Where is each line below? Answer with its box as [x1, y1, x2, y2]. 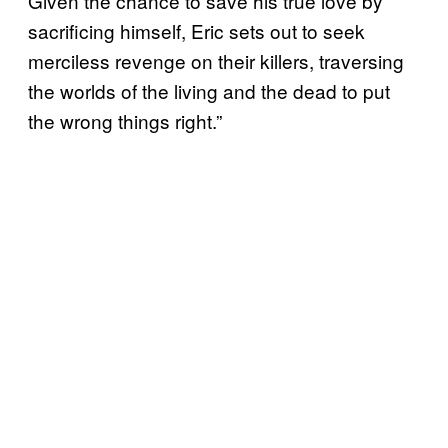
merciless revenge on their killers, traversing [28, 46, 404, 74]
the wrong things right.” [28, 106, 222, 134]
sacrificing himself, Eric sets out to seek [28, 16, 365, 44]
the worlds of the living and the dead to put [28, 76, 390, 104]
